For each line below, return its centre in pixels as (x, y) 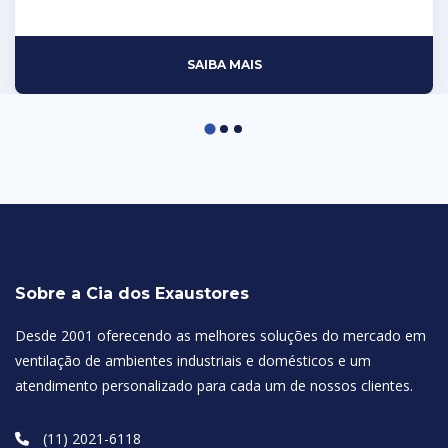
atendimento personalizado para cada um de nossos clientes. (214, 385)
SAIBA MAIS (224, 64)
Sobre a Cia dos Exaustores (132, 293)
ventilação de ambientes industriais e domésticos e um (193, 360)
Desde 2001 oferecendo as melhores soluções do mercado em (220, 335)
